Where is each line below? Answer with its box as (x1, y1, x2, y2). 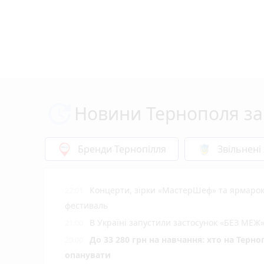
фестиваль (65, 199, 108, 211)
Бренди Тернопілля (78, 142, 166, 156)
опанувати (65, 249, 111, 260)
